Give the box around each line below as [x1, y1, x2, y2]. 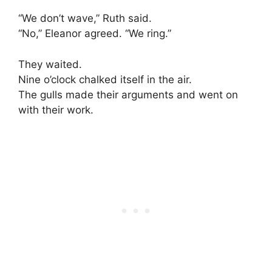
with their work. [18, 103, 93, 116]
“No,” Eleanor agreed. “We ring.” [18, 27, 171, 40]
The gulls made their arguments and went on [18, 88, 238, 101]
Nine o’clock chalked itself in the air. [18, 73, 192, 86]
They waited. [18, 58, 82, 70]
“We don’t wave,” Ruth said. [18, 12, 152, 25]
